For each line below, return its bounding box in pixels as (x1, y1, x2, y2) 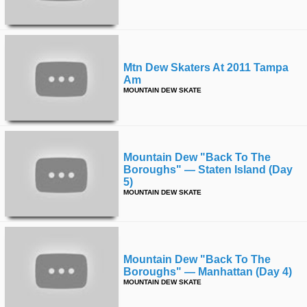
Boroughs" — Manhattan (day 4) (123, 266, 292, 278)
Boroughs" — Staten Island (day (123, 164, 293, 175)
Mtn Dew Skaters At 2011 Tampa (123, 62, 288, 73)
